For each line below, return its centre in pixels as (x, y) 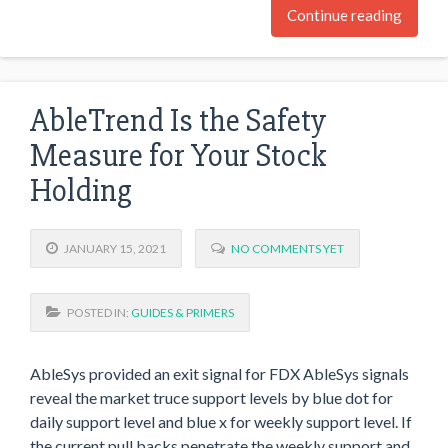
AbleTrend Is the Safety (178, 120)
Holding (81, 190)
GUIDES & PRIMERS (182, 312)
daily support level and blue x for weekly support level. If (221, 421)
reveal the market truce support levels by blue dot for (211, 397)
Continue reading (344, 15)
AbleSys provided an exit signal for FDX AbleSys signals (219, 373)
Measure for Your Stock (178, 155)
